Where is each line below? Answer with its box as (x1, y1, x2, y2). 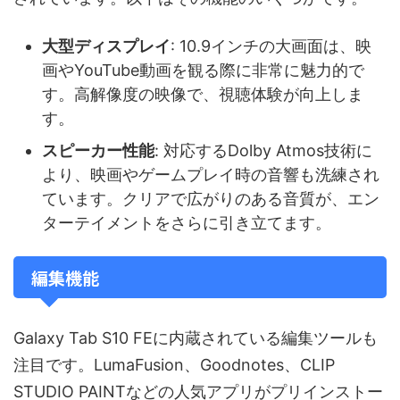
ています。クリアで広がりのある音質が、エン (42, 188, 379, 208)
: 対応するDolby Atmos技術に (154, 140, 372, 160)
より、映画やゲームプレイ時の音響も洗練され (42, 164, 379, 184)
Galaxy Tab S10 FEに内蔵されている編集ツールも (13, 329, 378, 348)
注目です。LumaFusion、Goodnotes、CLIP (13, 355, 335, 375)
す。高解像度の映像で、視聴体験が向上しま (42, 84, 363, 104)
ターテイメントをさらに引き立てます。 (42, 212, 331, 232)
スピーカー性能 (42, 140, 154, 160)
